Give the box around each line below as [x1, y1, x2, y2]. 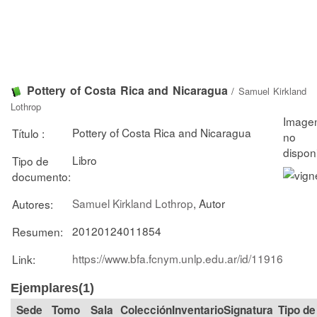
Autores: [12, 195, 53, 212]
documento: [12, 168, 71, 184]
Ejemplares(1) [11, 281, 94, 295]
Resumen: [12, 223, 63, 239]
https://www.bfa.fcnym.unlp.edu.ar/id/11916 [72, 250, 283, 266]
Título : [12, 125, 45, 141]
